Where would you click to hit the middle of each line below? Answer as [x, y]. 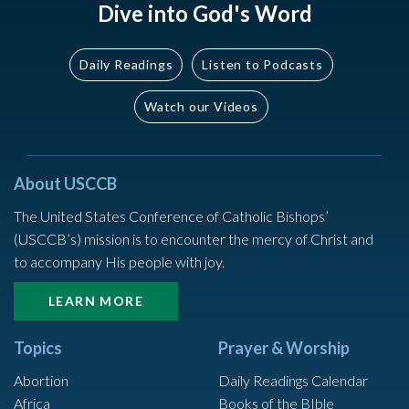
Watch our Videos [201, 106]
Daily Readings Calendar [293, 380]
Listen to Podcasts [262, 64]
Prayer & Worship [284, 348]
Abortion [41, 380]
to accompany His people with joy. [119, 262]
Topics [38, 348]
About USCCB [65, 184]
